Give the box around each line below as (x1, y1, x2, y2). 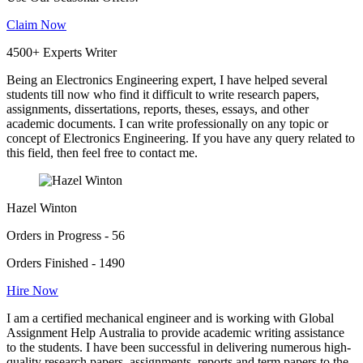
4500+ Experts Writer (6, 45, 117, 60)
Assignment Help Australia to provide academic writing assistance (6, 326, 344, 340)
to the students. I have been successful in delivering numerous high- (6, 340, 351, 355)
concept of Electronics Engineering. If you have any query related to (6, 131, 355, 146)
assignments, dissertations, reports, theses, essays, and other (6, 102, 309, 117)
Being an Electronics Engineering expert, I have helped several (6, 73, 327, 88)
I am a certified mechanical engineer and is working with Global (6, 311, 334, 326)
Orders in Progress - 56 (6, 228, 125, 243)
